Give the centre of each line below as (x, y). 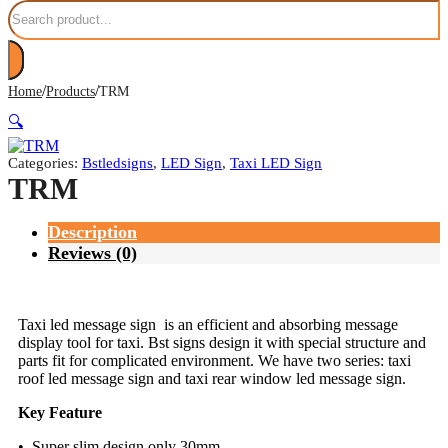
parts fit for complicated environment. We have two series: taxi (214, 360)
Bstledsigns (117, 162)
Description (92, 231)
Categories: (45, 162)
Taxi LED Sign (276, 162)
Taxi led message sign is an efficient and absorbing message (208, 324)
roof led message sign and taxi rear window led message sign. (212, 378)
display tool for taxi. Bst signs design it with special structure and (222, 342)
